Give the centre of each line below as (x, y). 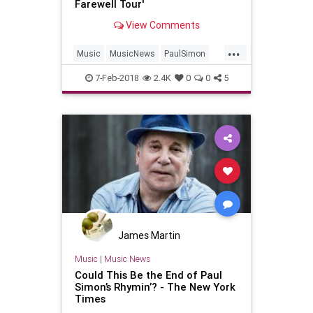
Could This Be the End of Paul (148, 275)
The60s (92, 75)
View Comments (161, 26)
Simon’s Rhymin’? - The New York (155, 287)
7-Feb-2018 (116, 78)
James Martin (149, 235)
